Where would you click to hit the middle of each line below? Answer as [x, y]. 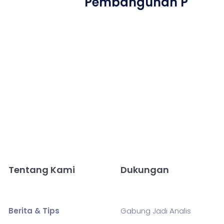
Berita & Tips [34, 211]
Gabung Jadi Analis [155, 211]
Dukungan [144, 170]
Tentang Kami [41, 170]
